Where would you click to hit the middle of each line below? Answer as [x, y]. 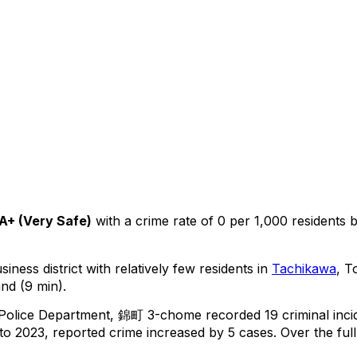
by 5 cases [239, 332]
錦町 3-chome [160, 314]
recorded [233, 314]
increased [176, 332]
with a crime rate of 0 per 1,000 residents [219, 220]
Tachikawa [304, 268]
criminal [304, 314]
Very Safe [55, 220]
